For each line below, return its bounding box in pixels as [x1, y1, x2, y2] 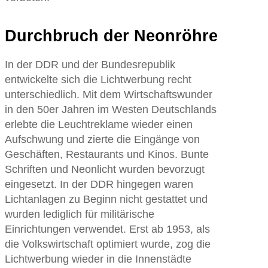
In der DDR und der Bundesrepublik [4, 58, 175, 71]
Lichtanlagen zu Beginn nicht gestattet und [4, 193, 208, 205]
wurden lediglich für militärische [4, 208, 154, 220]
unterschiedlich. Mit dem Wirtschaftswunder [4, 88, 212, 100]
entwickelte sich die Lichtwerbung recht [4, 73, 191, 86]
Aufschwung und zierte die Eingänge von [4, 133, 200, 145]
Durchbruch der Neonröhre [4, 26, 218, 45]
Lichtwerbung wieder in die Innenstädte [4, 252, 191, 265]
